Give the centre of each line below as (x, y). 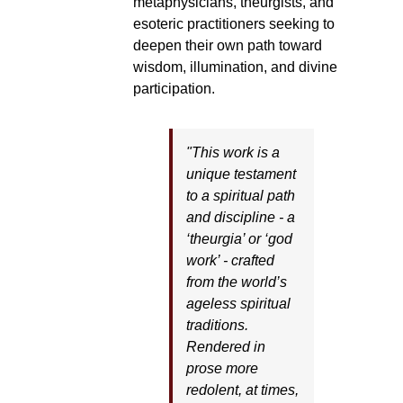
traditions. (217, 325)
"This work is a (233, 152)
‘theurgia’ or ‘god (239, 239)
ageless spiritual (238, 304)
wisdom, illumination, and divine (235, 67)
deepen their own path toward (227, 45)
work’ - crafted (230, 260)
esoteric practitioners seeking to (233, 24)
